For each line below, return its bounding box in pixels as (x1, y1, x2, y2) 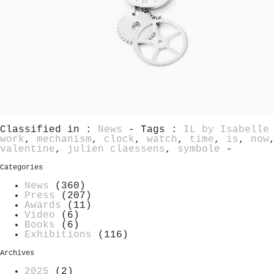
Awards (24, 199, 61, 211)
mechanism (37, 133, 92, 145)
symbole (177, 143, 220, 155)
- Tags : (122, 124, 183, 135)
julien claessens (67, 143, 165, 155)
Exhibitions (24, 229, 92, 240)
